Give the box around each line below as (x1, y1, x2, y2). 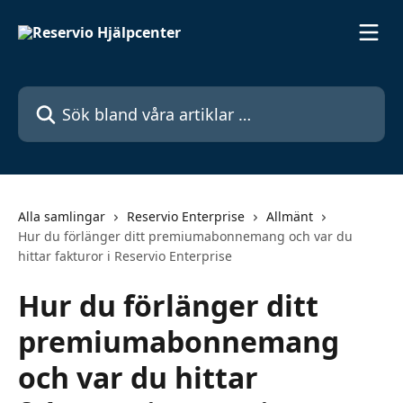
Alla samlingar (18, 208, 105, 225)
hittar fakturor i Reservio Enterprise (18, 247, 232, 264)
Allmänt (266, 208, 313, 225)
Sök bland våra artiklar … (17, 86, 186, 106)
